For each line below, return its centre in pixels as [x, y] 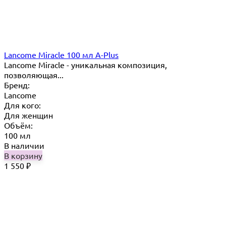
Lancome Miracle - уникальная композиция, [86, 65]
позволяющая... [34, 75]
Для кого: [22, 105]
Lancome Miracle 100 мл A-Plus [61, 55]
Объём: [18, 125]
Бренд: [17, 85]
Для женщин [29, 115]
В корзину [23, 156]
